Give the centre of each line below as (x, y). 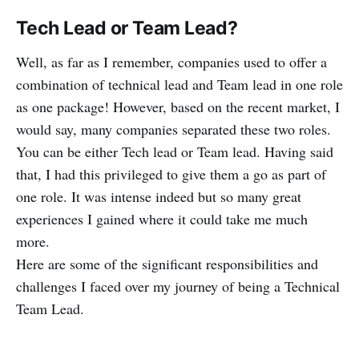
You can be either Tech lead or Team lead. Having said (175, 151)
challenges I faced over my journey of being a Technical (178, 286)
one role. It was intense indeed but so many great (159, 196)
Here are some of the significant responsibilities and (167, 263)
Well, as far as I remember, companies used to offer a (171, 61)
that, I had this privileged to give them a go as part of (171, 173)
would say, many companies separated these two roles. (173, 129)
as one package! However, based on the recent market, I (178, 106)
